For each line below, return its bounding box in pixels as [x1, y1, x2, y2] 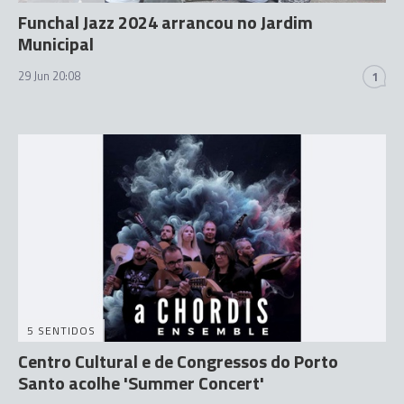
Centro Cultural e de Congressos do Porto [18, 346, 338, 375]
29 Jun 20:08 [18, 67, 80, 85]
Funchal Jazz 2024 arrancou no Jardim [18, 8, 313, 36]
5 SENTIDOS [27, 321, 96, 339]
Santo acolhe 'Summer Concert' [18, 368, 264, 397]
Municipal [18, 30, 94, 58]
